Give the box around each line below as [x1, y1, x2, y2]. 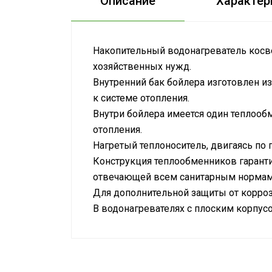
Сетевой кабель [95, 231, 168, 242]
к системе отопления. [93, 92, 189, 104]
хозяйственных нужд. [93, 61, 191, 72]
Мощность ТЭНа [95, 250, 169, 262]
